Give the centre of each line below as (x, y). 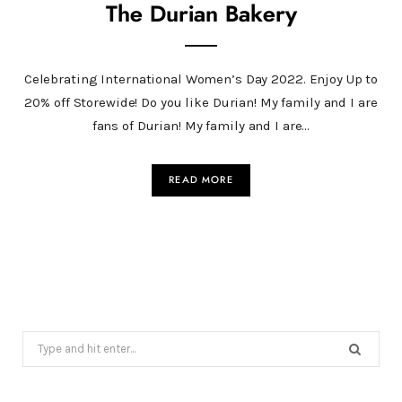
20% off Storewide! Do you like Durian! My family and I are (201, 102)
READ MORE (201, 179)
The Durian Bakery (201, 14)
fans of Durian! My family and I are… (201, 125)
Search (42, 341)
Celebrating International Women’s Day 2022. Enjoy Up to (201, 79)
